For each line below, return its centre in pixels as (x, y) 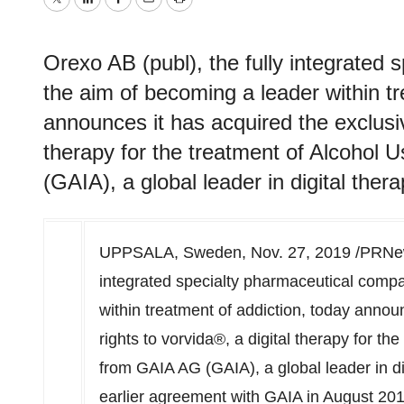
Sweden (212, 252)
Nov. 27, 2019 (301, 252)
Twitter (79, 11)
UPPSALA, (141, 252)
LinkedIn (117, 11)
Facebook (152, 11)
